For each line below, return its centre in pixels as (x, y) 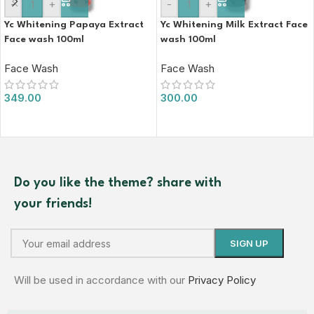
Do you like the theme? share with (118, 183)
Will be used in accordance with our (101, 280)
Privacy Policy (222, 280)
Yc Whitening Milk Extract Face (234, 25)
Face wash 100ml (44, 40)
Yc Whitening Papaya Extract (74, 25)
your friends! (53, 204)
